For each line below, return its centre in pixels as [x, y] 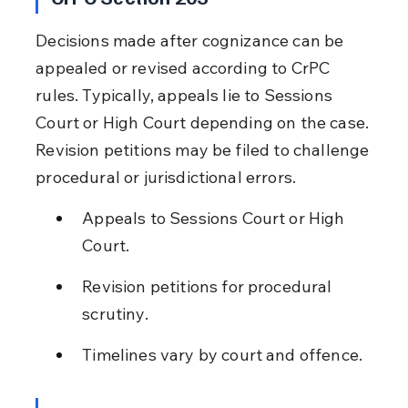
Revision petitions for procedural [209, 286]
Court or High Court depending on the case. [204, 122]
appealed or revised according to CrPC [185, 67]
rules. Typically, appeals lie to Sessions [186, 95]
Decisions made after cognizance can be [192, 40]
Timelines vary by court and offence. [223, 354]
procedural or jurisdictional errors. [166, 177]
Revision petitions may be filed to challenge [204, 149]
